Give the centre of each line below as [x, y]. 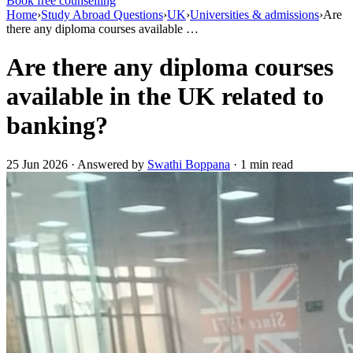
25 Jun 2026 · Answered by [77, 164]
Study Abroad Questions [102, 15]
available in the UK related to [165, 97]
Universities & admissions [255, 15]
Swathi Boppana [189, 164]
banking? [57, 126]
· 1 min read [262, 164]
